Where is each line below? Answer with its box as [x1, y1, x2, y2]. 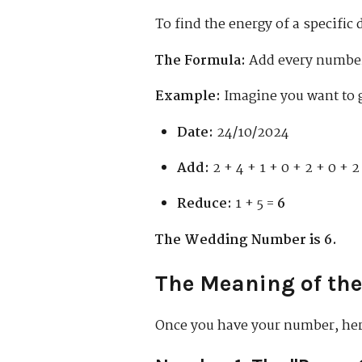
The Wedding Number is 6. [155, 229, 337, 251]
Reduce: [177, 193, 233, 216]
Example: [155, 86, 221, 108]
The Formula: [155, 49, 246, 72]
